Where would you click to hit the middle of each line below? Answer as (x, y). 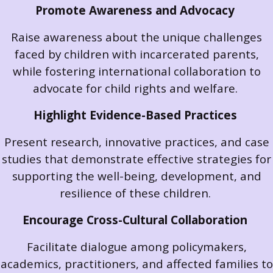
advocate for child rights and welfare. (136, 88)
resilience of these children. (136, 193)
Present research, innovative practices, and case (136, 142)
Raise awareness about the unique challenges (136, 37)
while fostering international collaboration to (136, 71)
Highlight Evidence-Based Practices (135, 115)
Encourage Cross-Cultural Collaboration (135, 220)
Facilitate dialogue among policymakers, (136, 247)
